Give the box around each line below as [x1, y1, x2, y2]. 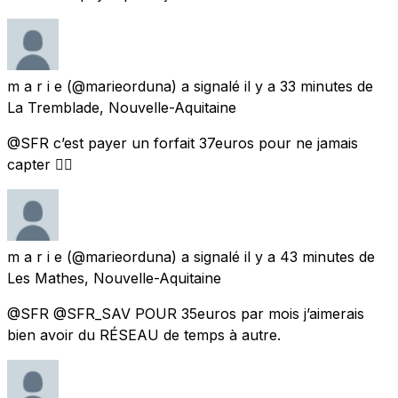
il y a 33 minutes [244, 76, 353, 95]
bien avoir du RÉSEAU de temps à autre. [7, 325, 281, 344]
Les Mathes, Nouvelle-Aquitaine [7, 268, 221, 287]
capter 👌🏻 [7, 155, 73, 173]
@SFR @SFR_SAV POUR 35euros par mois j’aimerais [7, 304, 364, 322]
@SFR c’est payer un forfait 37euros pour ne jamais [7, 133, 358, 152]
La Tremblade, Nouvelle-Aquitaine [7, 98, 236, 116]
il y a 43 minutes [244, 247, 354, 266]
